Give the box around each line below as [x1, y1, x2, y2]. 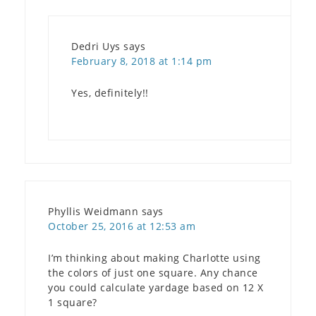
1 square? [48, 295, 97, 309]
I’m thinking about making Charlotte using [48, 250, 261, 265]
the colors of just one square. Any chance [48, 265, 258, 279]
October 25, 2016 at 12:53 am [48, 219, 195, 233]
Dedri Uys [71, 39, 121, 53]
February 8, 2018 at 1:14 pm [71, 54, 212, 68]
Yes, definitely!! [71, 85, 149, 99]
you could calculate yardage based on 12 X [48, 280, 264, 294]
